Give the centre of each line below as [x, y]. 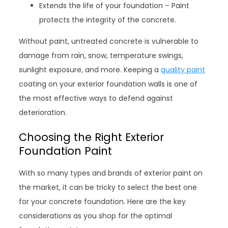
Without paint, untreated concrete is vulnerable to [109, 41]
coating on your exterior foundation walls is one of [108, 84]
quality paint [183, 69]
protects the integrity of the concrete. [108, 20]
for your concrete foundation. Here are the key [103, 201]
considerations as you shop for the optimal [96, 216]
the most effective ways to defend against [96, 98]
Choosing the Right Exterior [92, 137]
